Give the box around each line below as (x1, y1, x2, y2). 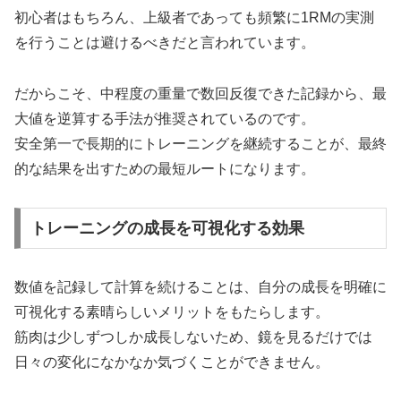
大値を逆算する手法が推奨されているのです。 (14, 111, 315, 127)
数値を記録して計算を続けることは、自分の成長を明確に (14, 278, 387, 294)
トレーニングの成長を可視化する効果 (30, 218, 304, 237)
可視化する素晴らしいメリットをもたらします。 (14, 303, 329, 320)
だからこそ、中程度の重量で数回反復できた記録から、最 (14, 86, 387, 102)
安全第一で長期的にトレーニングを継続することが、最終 (14, 136, 387, 152)
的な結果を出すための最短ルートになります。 (14, 161, 315, 177)
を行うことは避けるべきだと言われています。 (14, 35, 315, 51)
